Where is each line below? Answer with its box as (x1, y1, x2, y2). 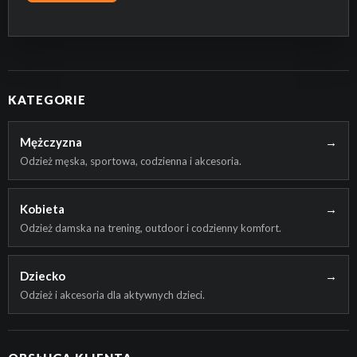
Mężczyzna (20, 135, 82, 149)
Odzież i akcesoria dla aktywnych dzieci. (20, 288, 205, 301)
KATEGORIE (8, 92, 87, 107)
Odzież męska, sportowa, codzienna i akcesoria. (20, 155, 241, 167)
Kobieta (20, 202, 65, 216)
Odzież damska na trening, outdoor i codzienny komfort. (20, 222, 281, 234)
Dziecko (20, 269, 65, 283)
